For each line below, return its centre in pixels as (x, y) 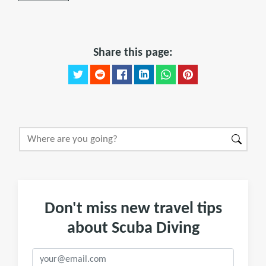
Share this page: (133, 53)
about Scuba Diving (133, 229)
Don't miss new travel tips (133, 209)
